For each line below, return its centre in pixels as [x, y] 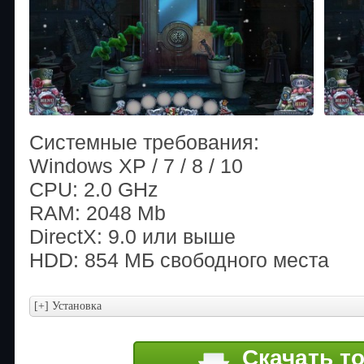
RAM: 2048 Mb [97, 212]
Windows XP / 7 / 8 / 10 [136, 165]
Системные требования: [144, 142]
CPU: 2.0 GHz [94, 189]
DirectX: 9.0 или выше [132, 236]
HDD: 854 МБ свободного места [179, 260]
